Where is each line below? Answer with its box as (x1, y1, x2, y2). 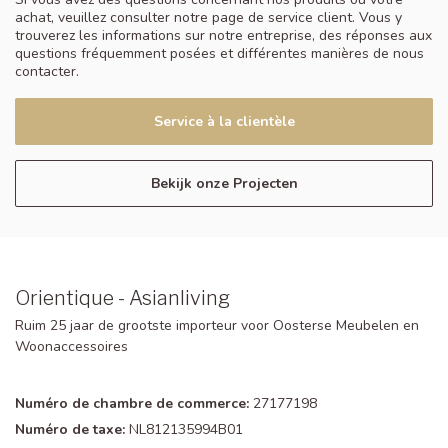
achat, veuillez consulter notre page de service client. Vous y (15, 8, 402, 28)
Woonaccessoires (15, 337, 128, 357)
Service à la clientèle (153, 112, 295, 132)
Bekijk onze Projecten (150, 174, 298, 194)
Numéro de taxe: (15, 420, 125, 440)
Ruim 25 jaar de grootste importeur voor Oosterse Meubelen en (15, 316, 419, 336)
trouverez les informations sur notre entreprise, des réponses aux (15, 26, 432, 46)
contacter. (15, 62, 79, 82)
